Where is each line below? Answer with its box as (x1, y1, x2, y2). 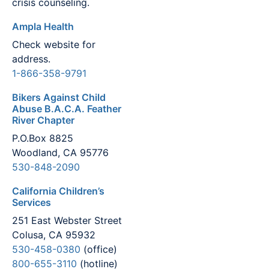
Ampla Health (12, 20, 74, 32)
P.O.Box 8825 (12, 131, 73, 144)
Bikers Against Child (12, 91, 106, 103)
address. (12, 52, 50, 65)
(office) (80, 243, 117, 256)
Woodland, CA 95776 (12, 146, 109, 159)
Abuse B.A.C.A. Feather (12, 102, 121, 115)
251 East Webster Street (12, 214, 122, 227)
